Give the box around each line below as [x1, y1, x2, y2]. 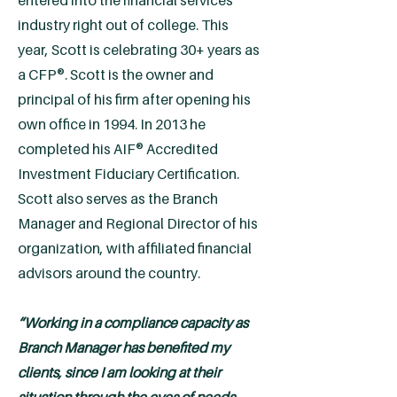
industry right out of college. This [18, 16, 229, 34]
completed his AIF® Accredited [18, 140, 218, 158]
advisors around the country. [18, 264, 200, 282]
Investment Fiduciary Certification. [18, 165, 239, 183]
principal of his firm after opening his [18, 90, 251, 108]
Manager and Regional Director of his [18, 214, 258, 232]
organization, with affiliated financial [18, 239, 252, 257]
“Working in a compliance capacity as [18, 314, 248, 331]
